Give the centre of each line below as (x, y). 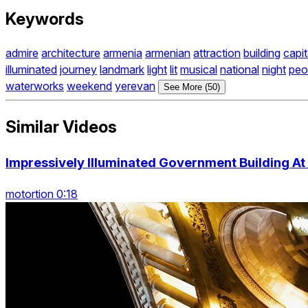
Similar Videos (61, 127)
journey (78, 70)
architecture (71, 53)
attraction (217, 53)
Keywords (45, 19)
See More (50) (192, 87)
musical (199, 70)
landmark (122, 70)
